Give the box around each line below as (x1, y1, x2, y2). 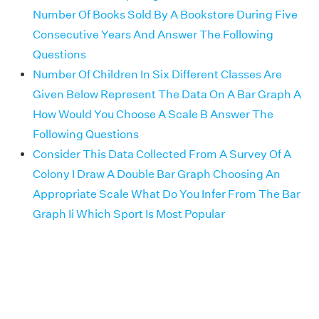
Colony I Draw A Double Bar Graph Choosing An (33, 167, 281, 182)
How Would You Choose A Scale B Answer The (33, 108, 273, 122)
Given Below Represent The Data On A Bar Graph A (33, 88, 301, 102)
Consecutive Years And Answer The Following (33, 28, 273, 42)
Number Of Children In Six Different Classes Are (33, 68, 282, 82)
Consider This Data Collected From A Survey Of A (33, 147, 291, 162)
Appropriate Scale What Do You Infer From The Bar (33, 187, 300, 202)
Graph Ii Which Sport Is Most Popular (33, 207, 225, 221)
